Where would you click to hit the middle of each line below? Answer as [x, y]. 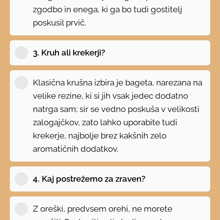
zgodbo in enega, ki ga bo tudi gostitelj [108, 9]
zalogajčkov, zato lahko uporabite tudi [105, 122]
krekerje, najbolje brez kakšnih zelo [100, 135]
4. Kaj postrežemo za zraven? [89, 179]
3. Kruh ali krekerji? [69, 52]
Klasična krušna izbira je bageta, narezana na [118, 82]
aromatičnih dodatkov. [76, 149]
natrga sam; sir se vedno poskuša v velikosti [116, 109]
